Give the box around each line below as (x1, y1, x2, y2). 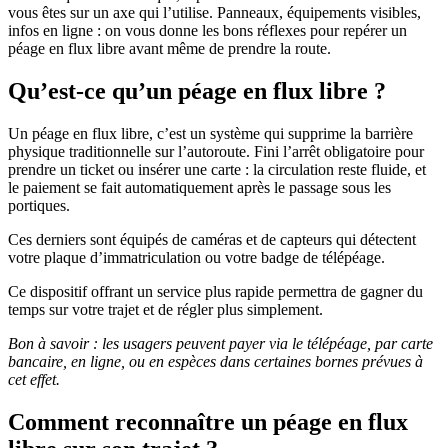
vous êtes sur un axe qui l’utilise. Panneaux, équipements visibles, (8, 4, 421, 22)
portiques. (8, 197, 77, 215)
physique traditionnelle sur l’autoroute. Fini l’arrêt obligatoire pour (8, 143, 424, 161)
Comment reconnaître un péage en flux (8, 409, 408, 436)
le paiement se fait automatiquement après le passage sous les (8, 179, 391, 197)
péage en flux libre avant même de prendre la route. (8, 40, 335, 58)
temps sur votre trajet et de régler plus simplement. (8, 301, 330, 319)
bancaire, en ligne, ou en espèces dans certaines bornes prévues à (8, 353, 423, 371)
